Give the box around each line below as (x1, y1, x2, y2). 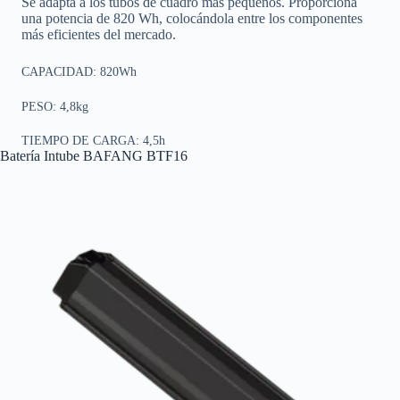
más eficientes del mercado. (21, 27, 176, 43)
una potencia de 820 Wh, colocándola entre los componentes (21, 11, 362, 27)
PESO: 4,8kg (21, 98, 88, 113)
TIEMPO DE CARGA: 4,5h (21, 133, 165, 148)
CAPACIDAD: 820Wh (21, 64, 137, 79)
